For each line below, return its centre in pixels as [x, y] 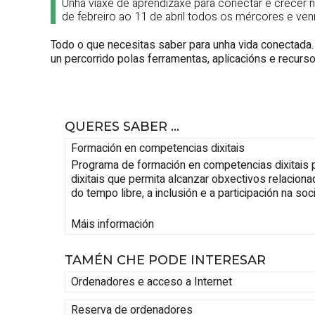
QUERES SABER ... [122, 126]
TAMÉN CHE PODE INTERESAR [165, 260]
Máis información [112, 225]
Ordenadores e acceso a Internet [152, 282]
